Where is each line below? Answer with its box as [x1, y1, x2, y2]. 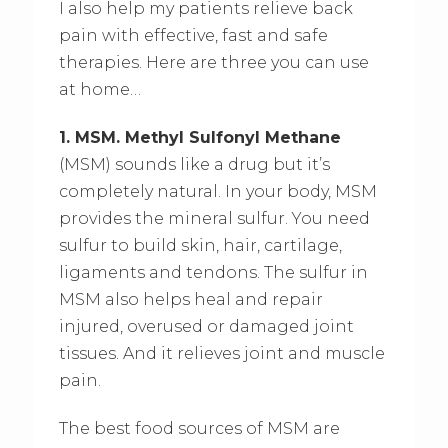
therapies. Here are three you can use [58, 52, 369, 72]
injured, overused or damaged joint [58, 316, 354, 336]
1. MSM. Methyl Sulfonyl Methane [58, 127, 341, 147]
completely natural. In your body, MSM [58, 181, 377, 201]
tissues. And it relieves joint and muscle [58, 343, 385, 363]
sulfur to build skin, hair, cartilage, [58, 235, 342, 255]
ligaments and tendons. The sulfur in [58, 262, 368, 282]
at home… [58, 79, 141, 99]
